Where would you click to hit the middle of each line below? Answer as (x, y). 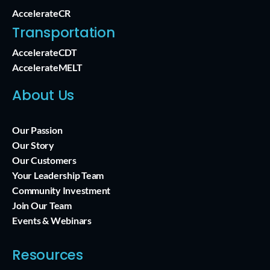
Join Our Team (42, 206)
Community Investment (61, 190)
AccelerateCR (42, 13)
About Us (43, 96)
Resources (48, 255)
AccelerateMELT (47, 67)
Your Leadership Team (58, 175)
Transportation (64, 33)
